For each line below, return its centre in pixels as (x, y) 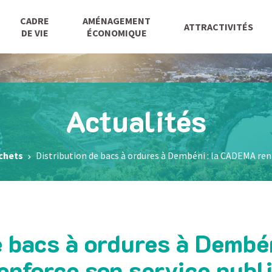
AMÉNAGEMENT (117, 21)
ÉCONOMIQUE (117, 33)
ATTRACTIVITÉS (219, 27)
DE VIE (35, 33)
